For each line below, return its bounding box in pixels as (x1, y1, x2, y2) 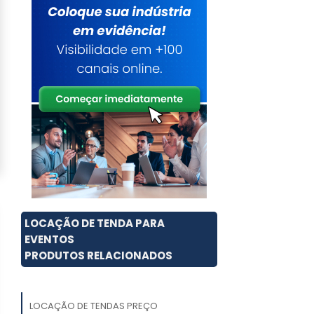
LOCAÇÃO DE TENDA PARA (25, 216, 165, 231)
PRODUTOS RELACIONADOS (25, 248, 172, 264)
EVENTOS (25, 232, 74, 247)
